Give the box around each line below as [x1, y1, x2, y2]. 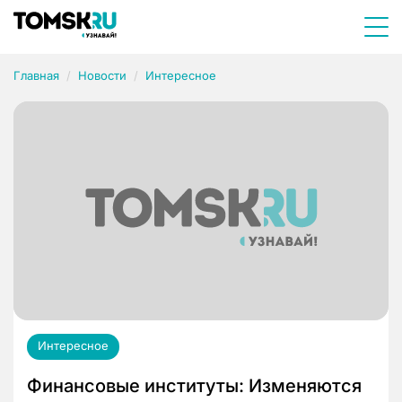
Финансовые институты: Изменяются [27, 375, 362, 398]
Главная [13, 68, 59, 83]
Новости [78, 68, 127, 83]
